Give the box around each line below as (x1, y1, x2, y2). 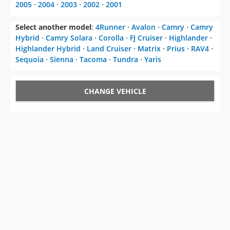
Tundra (113, 54, 138, 65)
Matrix (138, 44, 161, 54)
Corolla (99, 33, 124, 43)
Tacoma (80, 54, 107, 65)
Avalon (131, 22, 156, 32)
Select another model (15, 22, 91, 32)
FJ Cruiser (130, 33, 163, 43)
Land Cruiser (87, 44, 131, 54)
